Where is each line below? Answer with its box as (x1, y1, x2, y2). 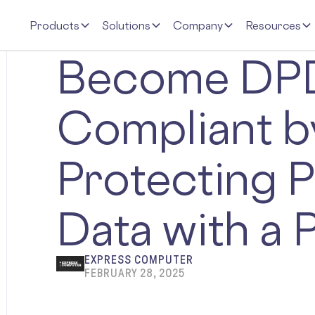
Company (173, 18, 223, 32)
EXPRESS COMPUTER (84, 253, 193, 266)
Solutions (102, 18, 150, 32)
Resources (245, 18, 301, 32)
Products (30, 18, 79, 32)
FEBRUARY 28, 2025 (84, 266, 185, 280)
